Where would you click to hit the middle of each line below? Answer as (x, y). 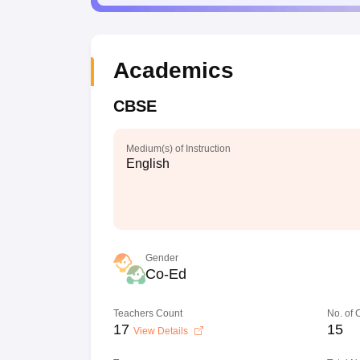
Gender (162, 258)
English (147, 164)
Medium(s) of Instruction (178, 149)
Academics (173, 70)
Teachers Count (147, 313)
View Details (162, 331)
